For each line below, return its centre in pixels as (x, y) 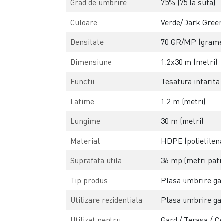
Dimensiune (91, 61)
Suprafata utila (96, 160)
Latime (82, 101)
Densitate (87, 42)
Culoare (84, 22)
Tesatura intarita (190, 81)
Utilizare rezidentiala (106, 200)
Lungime (85, 121)
